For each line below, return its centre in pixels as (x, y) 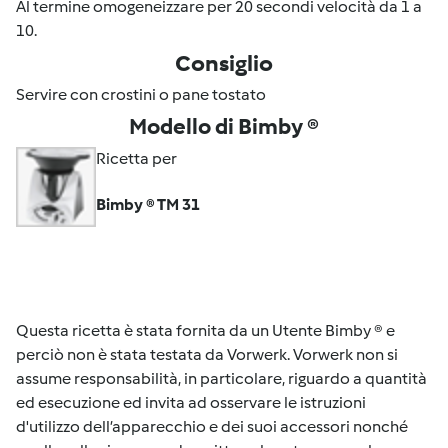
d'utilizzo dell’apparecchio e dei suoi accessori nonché (212, 426)
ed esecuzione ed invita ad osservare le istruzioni (191, 402)
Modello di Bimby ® (224, 126)
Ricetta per (136, 158)
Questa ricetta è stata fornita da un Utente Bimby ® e (205, 330)
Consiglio (224, 63)
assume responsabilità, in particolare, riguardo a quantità (221, 378)
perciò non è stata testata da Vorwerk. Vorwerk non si (207, 354)
